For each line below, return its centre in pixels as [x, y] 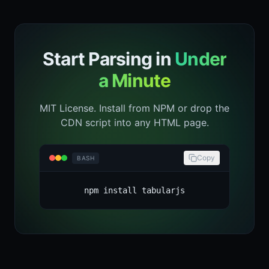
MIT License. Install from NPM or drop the [134, 108]
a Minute [134, 80]
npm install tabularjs [134, 190]
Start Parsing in [108, 59]
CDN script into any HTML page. [134, 122]
